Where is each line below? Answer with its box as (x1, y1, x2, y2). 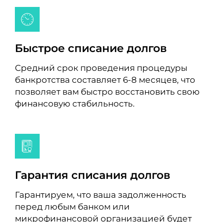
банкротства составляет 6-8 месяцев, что (14, 74, 195, 85)
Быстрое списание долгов (14, 41, 167, 55)
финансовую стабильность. (14, 98, 135, 109)
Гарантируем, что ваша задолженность (14, 189, 186, 200)
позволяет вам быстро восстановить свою (14, 86, 200, 97)
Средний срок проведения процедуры (14, 62, 187, 73)
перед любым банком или (14, 201, 130, 212)
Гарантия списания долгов (14, 167, 170, 182)
